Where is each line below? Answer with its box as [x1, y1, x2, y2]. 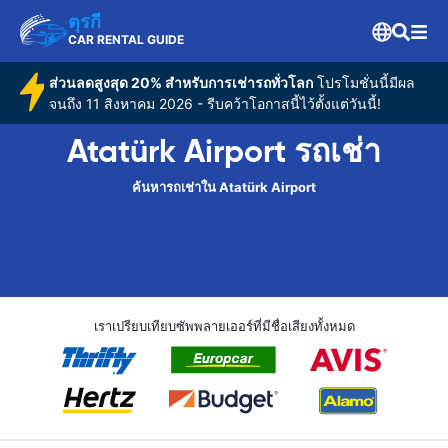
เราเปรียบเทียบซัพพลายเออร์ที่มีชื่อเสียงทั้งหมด [93, 318, 355, 334]
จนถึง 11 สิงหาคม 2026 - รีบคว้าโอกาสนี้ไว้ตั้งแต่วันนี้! [48, 95, 381, 112]
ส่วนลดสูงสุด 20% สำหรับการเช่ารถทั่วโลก [48, 74, 313, 91]
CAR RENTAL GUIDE [68, 32, 184, 47]
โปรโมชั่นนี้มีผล [312, 74, 415, 91]
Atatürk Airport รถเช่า [67, 131, 381, 171]
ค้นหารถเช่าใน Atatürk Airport [132, 179, 316, 195]
